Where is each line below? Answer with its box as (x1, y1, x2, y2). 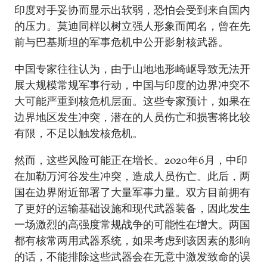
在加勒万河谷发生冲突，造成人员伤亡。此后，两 (14, 169, 250, 183)
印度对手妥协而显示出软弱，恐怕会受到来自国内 (14, 3, 250, 17)
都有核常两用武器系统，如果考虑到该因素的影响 (14, 234, 250, 247)
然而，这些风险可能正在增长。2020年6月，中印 (14, 153, 247, 167)
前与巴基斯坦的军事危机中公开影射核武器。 (14, 35, 229, 49)
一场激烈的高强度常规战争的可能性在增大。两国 (14, 218, 250, 231)
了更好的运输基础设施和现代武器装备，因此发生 (14, 201, 250, 215)
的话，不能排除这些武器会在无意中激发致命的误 (14, 250, 250, 263)
